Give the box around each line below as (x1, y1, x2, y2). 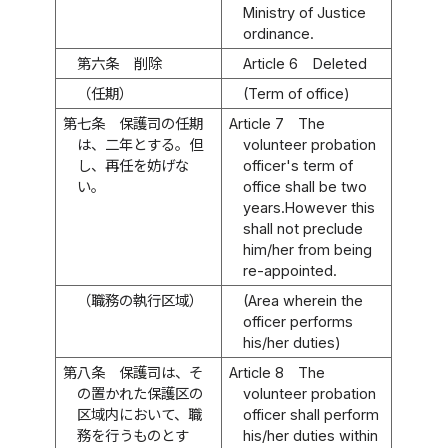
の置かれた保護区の (77, 384, 204, 402)
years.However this (243, 198, 376, 216)
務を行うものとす (77, 426, 190, 444)
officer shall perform (243, 405, 380, 423)
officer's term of (243, 156, 354, 174)
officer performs (243, 312, 354, 330)
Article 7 (228, 114, 284, 132)
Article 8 (228, 363, 284, 381)
